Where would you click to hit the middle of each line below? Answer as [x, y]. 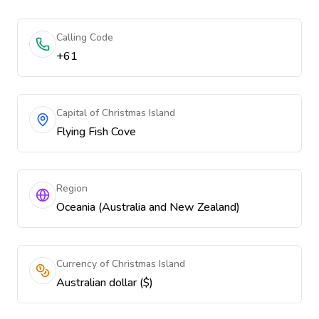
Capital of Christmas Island [116, 113]
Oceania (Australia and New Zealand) [148, 207]
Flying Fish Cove [96, 132]
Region [72, 188]
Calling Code [85, 37]
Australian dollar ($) [105, 283]
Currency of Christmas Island [121, 264]
